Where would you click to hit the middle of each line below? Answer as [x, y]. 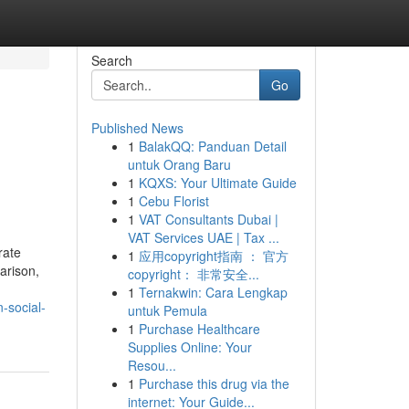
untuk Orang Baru [179, 164]
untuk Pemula [167, 310]
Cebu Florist [173, 201]
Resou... [152, 365]
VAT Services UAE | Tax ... [203, 237]
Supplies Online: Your [189, 347]
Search [111, 60]
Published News [137, 128]
